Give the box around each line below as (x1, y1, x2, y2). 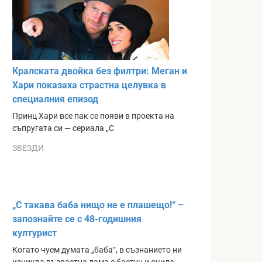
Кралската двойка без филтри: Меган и (12, 65, 187, 77)
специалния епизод (12, 94, 98, 105)
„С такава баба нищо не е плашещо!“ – (12, 199, 184, 211)
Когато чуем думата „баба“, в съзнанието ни (12, 244, 182, 255)
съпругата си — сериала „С (12, 123, 114, 134)
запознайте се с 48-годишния (12, 213, 142, 225)
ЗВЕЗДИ (12, 143, 44, 153)
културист (12, 227, 57, 239)
